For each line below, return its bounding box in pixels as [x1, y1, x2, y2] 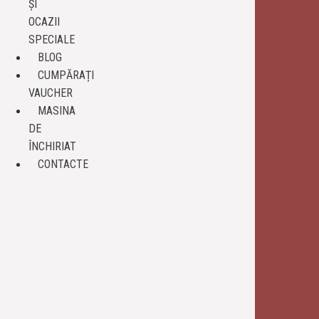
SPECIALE [28, 33, 75, 46]
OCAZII [28, 15, 60, 28]
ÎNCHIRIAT [28, 140, 76, 153]
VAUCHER [28, 86, 73, 100]
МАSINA [38, 104, 75, 117]
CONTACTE [38, 157, 88, 171]
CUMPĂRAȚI [38, 68, 94, 82]
